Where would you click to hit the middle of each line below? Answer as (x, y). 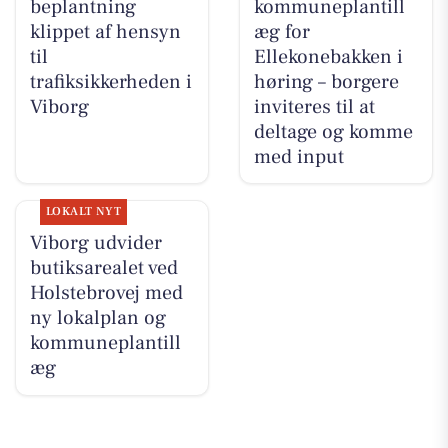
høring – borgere (326, 81)
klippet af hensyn (105, 31)
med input (298, 156)
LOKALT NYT (83, 211)
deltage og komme (333, 131)
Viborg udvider (95, 242)
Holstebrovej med (106, 292)
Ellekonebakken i (328, 56)
